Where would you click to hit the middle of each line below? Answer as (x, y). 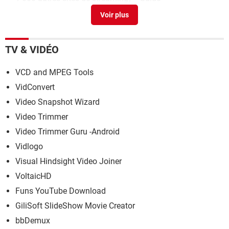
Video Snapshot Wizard (58, 102)
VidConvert (35, 87)
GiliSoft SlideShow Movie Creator (75, 205)
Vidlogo (29, 146)
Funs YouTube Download (61, 191)
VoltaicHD (33, 176)
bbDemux (33, 220)
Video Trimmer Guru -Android (67, 131)
